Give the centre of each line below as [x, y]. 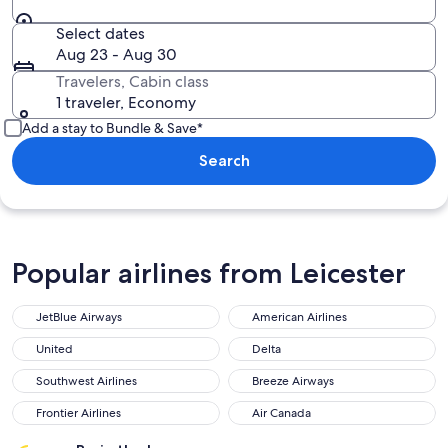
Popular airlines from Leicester [209, 273]
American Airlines [299, 317]
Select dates [100, 33]
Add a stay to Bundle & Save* [112, 128]
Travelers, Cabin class [132, 81]
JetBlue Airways [79, 317]
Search [224, 160]
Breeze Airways [293, 381]
